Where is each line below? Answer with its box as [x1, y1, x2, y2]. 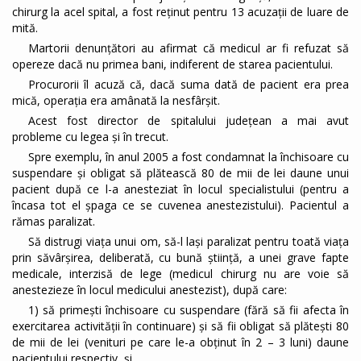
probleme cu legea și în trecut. [12, 129, 168, 145]
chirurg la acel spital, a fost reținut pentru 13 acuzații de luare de [12, 4, 349, 20]
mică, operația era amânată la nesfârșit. [12, 93, 220, 109]
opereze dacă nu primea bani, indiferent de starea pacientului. [12, 56, 333, 73]
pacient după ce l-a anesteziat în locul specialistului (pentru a [12, 181, 349, 197]
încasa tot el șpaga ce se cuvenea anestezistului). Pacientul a [12, 197, 349, 214]
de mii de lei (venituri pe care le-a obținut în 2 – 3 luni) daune [12, 334, 349, 351]
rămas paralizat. [12, 214, 95, 230]
